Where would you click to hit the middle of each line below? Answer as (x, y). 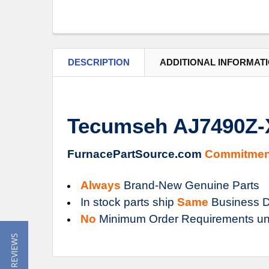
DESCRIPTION (99, 62)
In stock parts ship (129, 202)
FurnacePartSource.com (136, 154)
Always (101, 185)
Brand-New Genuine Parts (190, 185)
